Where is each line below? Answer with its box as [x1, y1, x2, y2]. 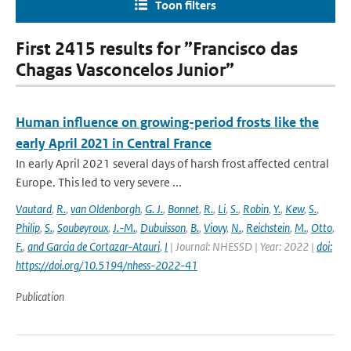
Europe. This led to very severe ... [16, 175, 182, 190]
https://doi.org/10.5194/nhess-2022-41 [16, 258, 197, 273]
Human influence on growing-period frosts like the [16, 114, 319, 131]
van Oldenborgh [71, 201, 140, 216]
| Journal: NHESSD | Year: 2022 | [168, 239, 317, 254]
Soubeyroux [57, 220, 108, 235]
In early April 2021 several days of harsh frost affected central [16, 156, 329, 171]
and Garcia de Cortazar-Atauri [27, 239, 160, 254]
